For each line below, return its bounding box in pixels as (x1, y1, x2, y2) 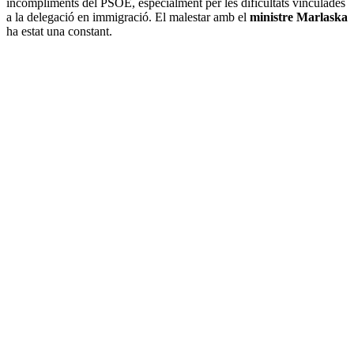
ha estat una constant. (6, 24, 112, 38)
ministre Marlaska (250, 9, 348, 24)
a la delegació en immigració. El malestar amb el (6, 9, 250, 24)
